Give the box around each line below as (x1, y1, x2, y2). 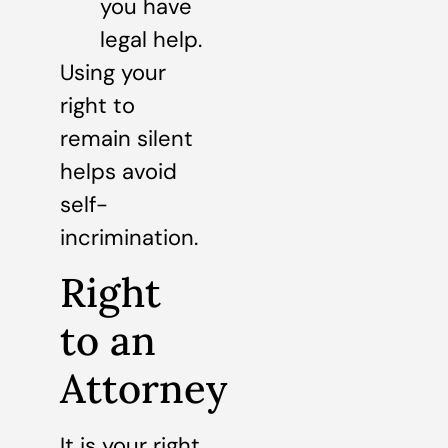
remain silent (60, 124, 193, 154)
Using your (60, 58, 166, 88)
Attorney (60, 362, 227, 414)
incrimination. (60, 223, 198, 253)
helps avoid (60, 157, 177, 187)
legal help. (100, 25, 202, 55)
